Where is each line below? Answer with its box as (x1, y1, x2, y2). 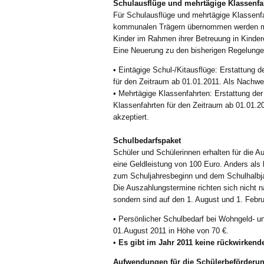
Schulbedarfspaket (113, 136, 181, 145)
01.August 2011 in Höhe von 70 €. (113, 226, 229, 235)
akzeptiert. (113, 113, 149, 121)
